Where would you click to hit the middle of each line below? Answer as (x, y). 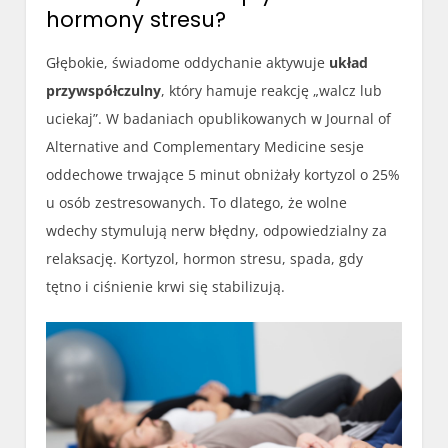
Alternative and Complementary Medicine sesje (205, 147)
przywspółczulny (104, 91)
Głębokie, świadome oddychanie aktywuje (188, 63)
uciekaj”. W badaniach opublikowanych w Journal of (219, 119)
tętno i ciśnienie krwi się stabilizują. (166, 287)
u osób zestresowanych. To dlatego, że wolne (197, 203)
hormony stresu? (136, 20)
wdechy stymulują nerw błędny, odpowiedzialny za (217, 231)
